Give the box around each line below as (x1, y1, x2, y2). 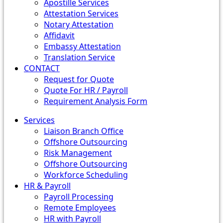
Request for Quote (44, 74, 114, 85)
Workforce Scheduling (44, 169, 128, 180)
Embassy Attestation (44, 41, 121, 52)
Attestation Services (44, 8, 118, 19)
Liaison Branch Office (44, 125, 123, 136)
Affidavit (44, 30, 75, 41)
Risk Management (44, 147, 112, 158)
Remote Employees (44, 202, 116, 213)
